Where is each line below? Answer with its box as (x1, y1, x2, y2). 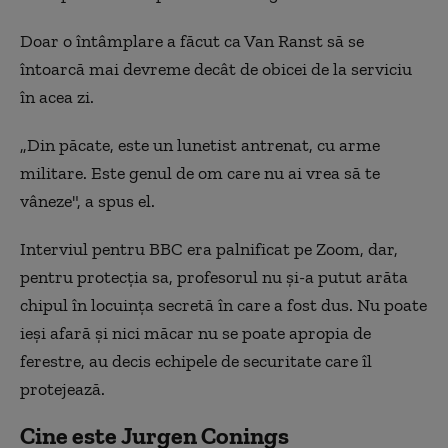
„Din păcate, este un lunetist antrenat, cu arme (20, 133, 380, 156)
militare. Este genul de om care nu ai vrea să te (20, 161, 380, 184)
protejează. (20, 377, 105, 400)
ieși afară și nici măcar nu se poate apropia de (20, 321, 371, 344)
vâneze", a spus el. (20, 189, 155, 212)
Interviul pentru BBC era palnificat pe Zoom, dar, (20, 237, 398, 260)
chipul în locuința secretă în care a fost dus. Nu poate (20, 293, 427, 316)
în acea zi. (20, 85, 94, 108)
